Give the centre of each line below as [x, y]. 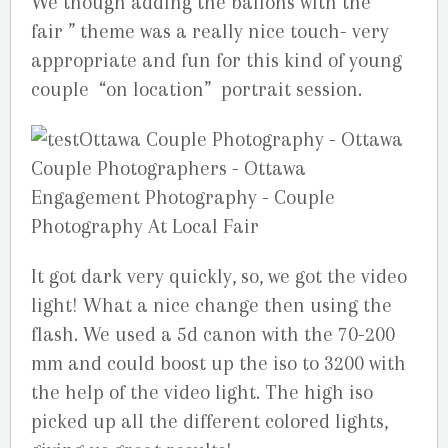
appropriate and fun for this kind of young [216, 61]
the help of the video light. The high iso [202, 393]
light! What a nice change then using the [211, 306]
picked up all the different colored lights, [209, 422]
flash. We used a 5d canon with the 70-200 [213, 335]
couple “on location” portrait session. [196, 90]
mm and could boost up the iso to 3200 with [218, 364]
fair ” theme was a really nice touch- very [210, 32]
